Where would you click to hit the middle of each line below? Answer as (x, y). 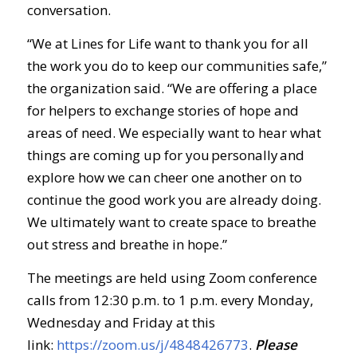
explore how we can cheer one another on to (164, 177)
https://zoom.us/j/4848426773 (152, 345)
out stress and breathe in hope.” (127, 244)
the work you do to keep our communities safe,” (177, 65)
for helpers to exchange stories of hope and (163, 110)
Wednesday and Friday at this (121, 323)
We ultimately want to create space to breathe (171, 222)
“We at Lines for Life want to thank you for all (167, 43)
